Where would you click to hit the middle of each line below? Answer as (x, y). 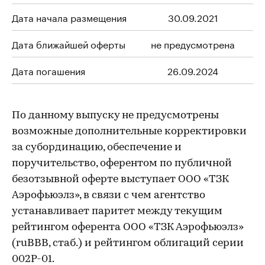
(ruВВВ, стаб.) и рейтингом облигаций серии (128, 243)
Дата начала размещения (69, 17)
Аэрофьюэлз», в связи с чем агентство (109, 195)
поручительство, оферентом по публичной (122, 164)
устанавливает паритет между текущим (117, 211)
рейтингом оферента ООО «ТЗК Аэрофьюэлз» (128, 227)
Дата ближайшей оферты (69, 43)
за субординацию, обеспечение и (97, 148)
